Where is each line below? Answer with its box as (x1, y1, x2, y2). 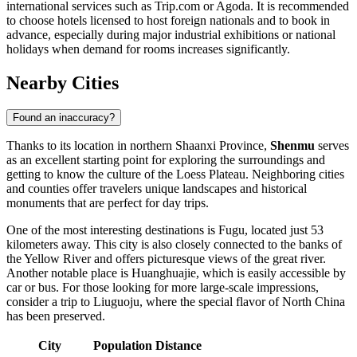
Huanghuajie (131, 266, 196, 280)
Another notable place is (6, 266, 131, 280)
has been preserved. (6, 309, 105, 324)
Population (93, 339, 152, 353)
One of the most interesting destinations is (6, 223, 218, 237)
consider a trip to (6, 295, 93, 309)
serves (315, 139, 349, 153)
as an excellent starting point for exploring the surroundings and (6, 153, 325, 167)
